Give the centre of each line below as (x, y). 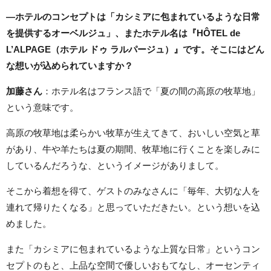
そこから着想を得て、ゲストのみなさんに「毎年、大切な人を (133, 191)
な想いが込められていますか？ (70, 66)
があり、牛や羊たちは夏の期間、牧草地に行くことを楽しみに (133, 149)
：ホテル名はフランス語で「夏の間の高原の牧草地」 (151, 91)
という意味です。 (42, 108)
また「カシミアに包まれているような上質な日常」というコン (133, 249)
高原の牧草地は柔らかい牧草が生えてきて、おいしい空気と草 (133, 133)
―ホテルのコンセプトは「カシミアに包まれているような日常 (133, 17)
